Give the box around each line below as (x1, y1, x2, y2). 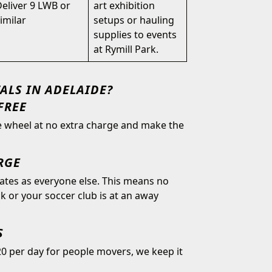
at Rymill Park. (93, 42, 158, 56)
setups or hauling (93, 13, 174, 27)
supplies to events (93, 28, 177, 41)
